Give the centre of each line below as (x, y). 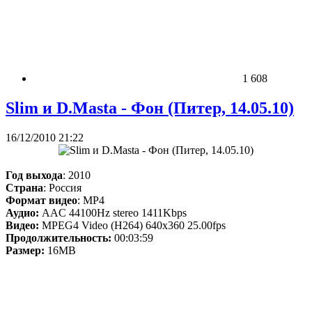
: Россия (62, 187)
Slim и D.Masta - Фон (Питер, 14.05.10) (150, 108)
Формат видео (41, 200)
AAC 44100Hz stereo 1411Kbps (113, 212)
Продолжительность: (58, 237)
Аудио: (22, 212)
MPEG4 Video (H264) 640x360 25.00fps (132, 225)
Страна (24, 187)
